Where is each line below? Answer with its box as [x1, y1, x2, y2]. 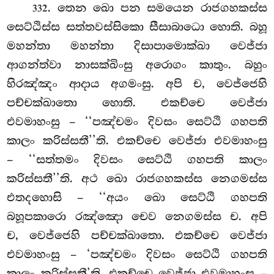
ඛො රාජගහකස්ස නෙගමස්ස [106, 172, 267, 186]
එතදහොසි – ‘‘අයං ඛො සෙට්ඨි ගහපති [7, 191, 267, 205]
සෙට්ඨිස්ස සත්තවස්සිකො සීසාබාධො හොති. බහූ [7, 20, 267, 34]
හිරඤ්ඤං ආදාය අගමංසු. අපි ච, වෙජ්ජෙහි [7, 77, 267, 91]
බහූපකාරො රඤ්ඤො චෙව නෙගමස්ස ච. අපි [7, 210, 267, 224]
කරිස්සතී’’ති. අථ [7, 172, 106, 186]
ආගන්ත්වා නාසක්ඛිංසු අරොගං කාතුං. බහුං [7, 58, 267, 72]
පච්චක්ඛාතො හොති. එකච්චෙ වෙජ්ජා [7, 96, 267, 110]
